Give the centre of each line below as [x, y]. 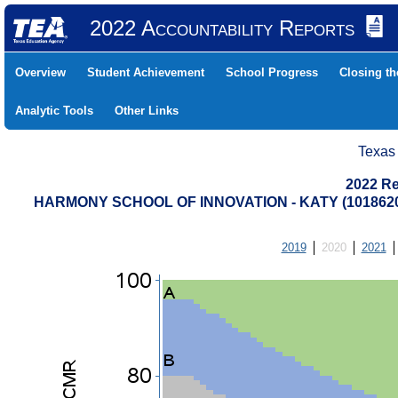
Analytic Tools [54, 111]
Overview [40, 72]
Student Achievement [146, 72]
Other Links [147, 111]
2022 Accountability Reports [222, 28]
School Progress [272, 72]
